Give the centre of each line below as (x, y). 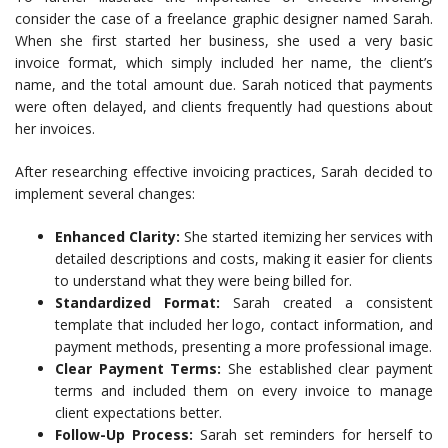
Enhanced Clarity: (118, 236)
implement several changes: (105, 193)
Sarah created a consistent (326, 302)
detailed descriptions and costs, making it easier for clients (244, 258)
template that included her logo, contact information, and (244, 324)
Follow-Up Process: (124, 434)
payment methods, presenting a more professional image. (243, 346)
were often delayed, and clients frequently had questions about (224, 106)
